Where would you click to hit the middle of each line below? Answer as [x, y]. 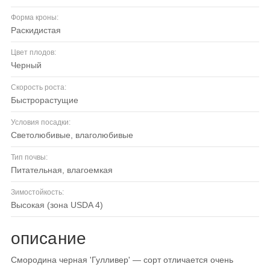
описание [49, 239]
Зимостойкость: [37, 193]
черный [29, 65]
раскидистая [39, 30]
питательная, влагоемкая [65, 170]
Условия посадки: [41, 123]
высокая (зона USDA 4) [60, 205]
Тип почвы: [29, 158]
